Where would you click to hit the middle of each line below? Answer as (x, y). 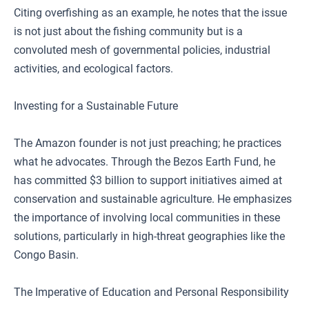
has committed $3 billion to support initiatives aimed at (148, 180)
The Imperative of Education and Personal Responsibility (151, 292)
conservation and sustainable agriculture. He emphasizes (153, 199)
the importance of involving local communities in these (147, 218)
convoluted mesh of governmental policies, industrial (142, 50)
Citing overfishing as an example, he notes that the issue (150, 13)
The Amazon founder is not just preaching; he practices (148, 143)
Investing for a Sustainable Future (96, 106)
